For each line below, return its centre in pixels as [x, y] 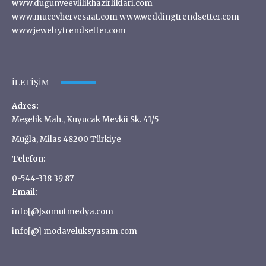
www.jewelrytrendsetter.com [69, 30]
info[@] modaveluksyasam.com [75, 231]
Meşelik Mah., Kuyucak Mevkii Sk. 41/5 [85, 119]
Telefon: [29, 159]
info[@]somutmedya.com [63, 211]
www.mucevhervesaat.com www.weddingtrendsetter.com [126, 17]
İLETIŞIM [30, 83]
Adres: [25, 106]
